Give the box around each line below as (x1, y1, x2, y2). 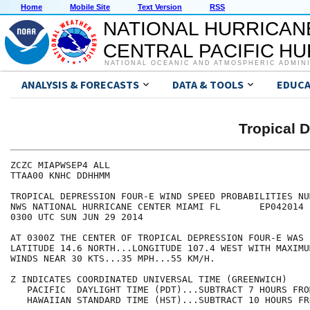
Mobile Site (70, 3, 110, 12)
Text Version (138, 3, 182, 12)
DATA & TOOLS (172, 77, 244, 92)
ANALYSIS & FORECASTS (21, 77, 139, 92)
